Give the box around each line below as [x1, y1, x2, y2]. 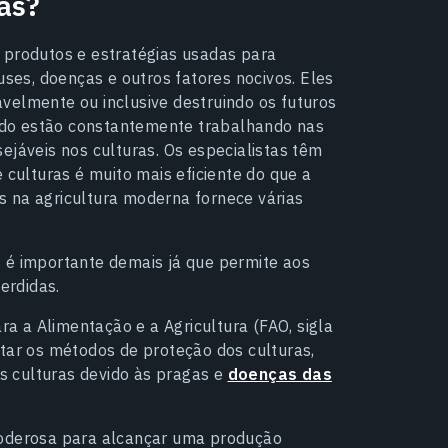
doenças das [227, 363, 332, 384]
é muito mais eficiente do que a [75, 163, 312, 184]
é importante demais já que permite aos [5, 251, 310, 272]
